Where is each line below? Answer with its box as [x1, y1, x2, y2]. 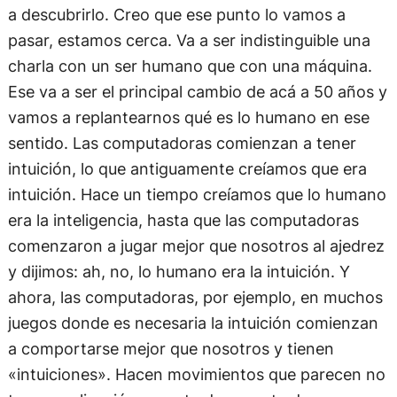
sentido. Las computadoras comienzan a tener [7, 133, 356, 153]
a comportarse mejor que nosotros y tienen [7, 339, 334, 359]
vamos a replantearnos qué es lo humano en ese [7, 107, 370, 128]
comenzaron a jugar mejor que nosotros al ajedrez [7, 236, 385, 256]
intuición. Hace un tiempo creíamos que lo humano [7, 184, 386, 205]
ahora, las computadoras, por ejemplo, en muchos [7, 287, 383, 307]
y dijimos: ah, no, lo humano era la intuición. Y [7, 261, 350, 282]
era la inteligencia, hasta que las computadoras [7, 210, 359, 230]
